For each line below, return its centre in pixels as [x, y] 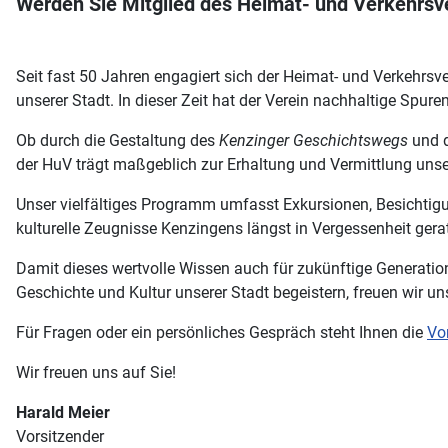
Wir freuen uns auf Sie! [96, 372]
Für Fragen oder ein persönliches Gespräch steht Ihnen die [221, 332]
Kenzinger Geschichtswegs [313, 140]
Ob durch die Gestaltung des [117, 140]
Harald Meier [63, 412]
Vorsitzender [60, 436]
